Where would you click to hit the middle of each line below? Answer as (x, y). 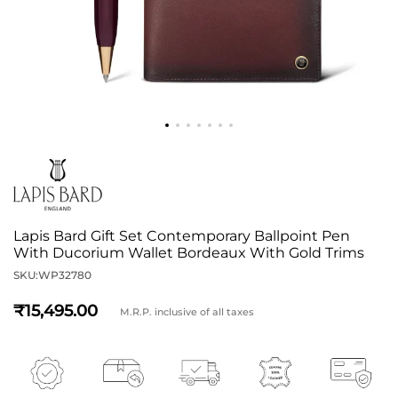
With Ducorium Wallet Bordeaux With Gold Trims (189, 253)
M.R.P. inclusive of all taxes (187, 311)
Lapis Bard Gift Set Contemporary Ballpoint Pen (182, 236)
